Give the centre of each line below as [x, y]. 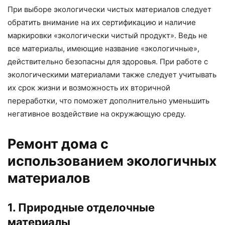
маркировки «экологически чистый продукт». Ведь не [107, 35]
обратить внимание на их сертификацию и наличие [102, 22]
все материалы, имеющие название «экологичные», [103, 48]
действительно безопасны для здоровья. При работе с [108, 61]
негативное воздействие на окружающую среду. [97, 114]
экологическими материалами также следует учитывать [112, 74]
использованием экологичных [112, 161]
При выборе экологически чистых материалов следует [109, 9]
